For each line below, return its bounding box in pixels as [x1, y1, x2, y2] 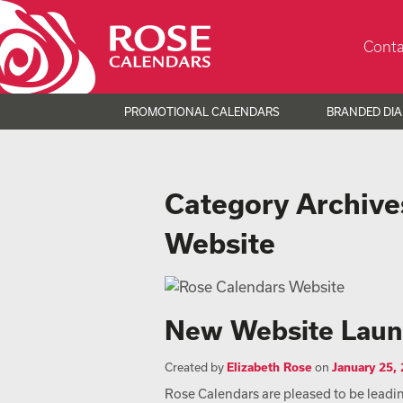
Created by [165, 360, 227, 374]
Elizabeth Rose [227, 360, 312, 374]
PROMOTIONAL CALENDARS [123, 105, 280, 118]
